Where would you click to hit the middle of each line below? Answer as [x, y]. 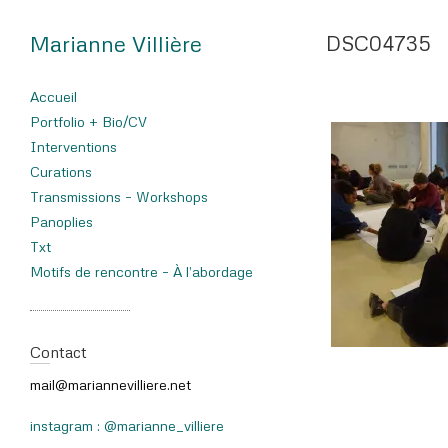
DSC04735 [378, 43]
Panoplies [61, 221]
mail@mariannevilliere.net [110, 384]
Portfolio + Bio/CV [88, 121]
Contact [58, 352]
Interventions [73, 146]
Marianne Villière [116, 43]
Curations [61, 171]
